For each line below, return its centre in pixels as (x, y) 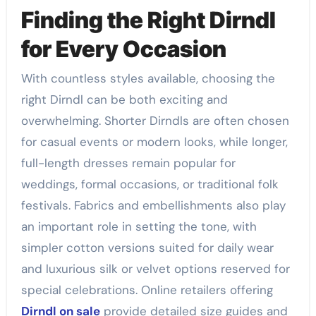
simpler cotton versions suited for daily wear (147, 248)
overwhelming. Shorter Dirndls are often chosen (155, 121)
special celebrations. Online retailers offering (147, 290)
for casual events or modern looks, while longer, (154, 142)
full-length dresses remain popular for (128, 163)
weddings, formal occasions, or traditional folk (150, 184)
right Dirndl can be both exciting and (124, 100)
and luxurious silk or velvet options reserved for (155, 269)
